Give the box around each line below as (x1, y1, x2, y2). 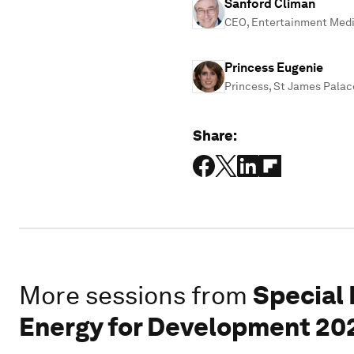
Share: (193, 127, 237, 144)
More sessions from (19, 280, 247, 311)
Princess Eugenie (224, 60, 323, 75)
